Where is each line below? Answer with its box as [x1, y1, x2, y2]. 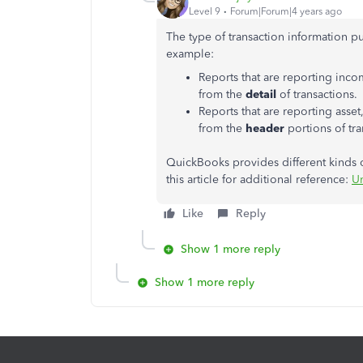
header [246, 122, 284, 135]
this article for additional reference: [166, 173, 352, 186]
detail [246, 88, 276, 101]
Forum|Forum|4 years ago [230, 5, 342, 17]
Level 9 [189, 5, 220, 17]
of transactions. [276, 88, 357, 101]
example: [166, 47, 214, 61]
